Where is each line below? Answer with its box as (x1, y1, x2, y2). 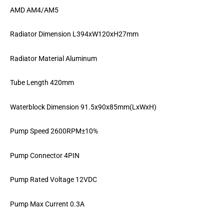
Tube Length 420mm (10, 78, 74, 87)
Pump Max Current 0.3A (10, 199, 84, 208)
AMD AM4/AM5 (10, 5, 58, 14)
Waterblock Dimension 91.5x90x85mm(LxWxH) (10, 102, 156, 111)
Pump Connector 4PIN (10, 151, 79, 159)
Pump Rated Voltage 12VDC (10, 175, 97, 184)
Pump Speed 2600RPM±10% (10, 127, 98, 135)
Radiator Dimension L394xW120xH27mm (10, 30, 138, 38)
